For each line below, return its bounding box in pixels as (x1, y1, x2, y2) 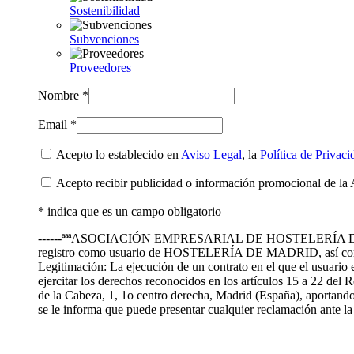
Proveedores (70, 61, 131, 75)
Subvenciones (70, 32, 139, 47)
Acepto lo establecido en (54, 148, 181, 162)
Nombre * (38, 88, 88, 103)
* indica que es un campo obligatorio (38, 205, 221, 219)
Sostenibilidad (70, 4, 140, 18)
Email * (38, 118, 77, 132)
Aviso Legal (181, 148, 242, 162)
